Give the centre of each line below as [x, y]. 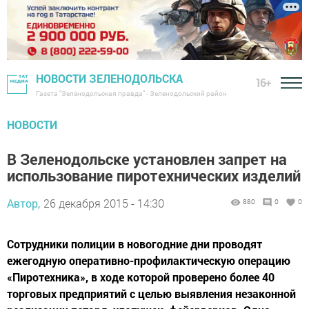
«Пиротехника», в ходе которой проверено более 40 [141, 277]
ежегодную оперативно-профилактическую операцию [149, 261]
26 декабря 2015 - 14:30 [104, 203]
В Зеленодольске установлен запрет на [147, 159]
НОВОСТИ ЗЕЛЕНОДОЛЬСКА [109, 79]
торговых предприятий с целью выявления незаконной [151, 294]
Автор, [23, 203]
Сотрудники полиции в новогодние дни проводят [134, 244]
